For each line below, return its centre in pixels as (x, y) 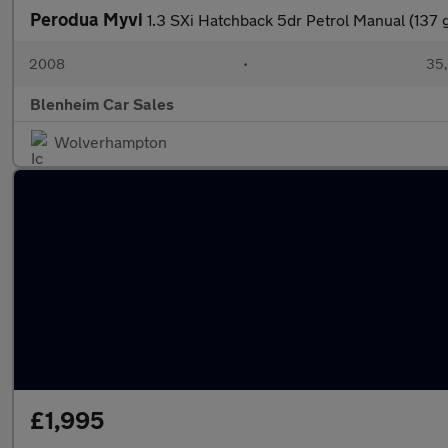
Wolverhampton (110, 141)
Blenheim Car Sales (102, 103)
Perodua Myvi (88, 19)
